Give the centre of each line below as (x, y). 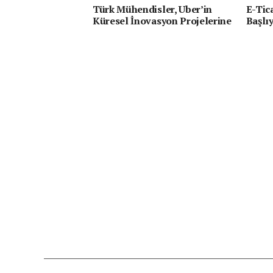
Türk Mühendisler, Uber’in (152, 9)
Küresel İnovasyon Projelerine (162, 21)
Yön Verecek (121, 32)
